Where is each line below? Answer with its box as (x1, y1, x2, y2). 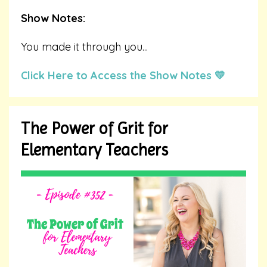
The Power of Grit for (21, 119, 168, 139)
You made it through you (21, 40, 142, 54)
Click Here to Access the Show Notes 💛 (21, 69, 225, 83)
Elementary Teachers (21, 140, 168, 160)
